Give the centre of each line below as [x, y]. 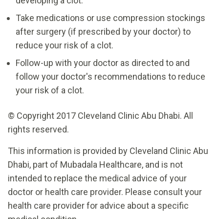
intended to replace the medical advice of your [97, 178]
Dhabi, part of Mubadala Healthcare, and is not [95, 164]
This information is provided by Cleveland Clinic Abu [108, 151]
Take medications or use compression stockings [110, 18]
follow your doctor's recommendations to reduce [110, 76]
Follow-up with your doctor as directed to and [103, 63]
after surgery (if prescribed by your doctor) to [103, 31]
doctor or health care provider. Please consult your [105, 192]
